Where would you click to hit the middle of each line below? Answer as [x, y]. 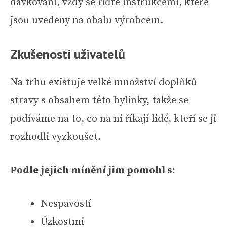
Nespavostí [66, 204]
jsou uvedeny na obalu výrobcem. [87, 20]
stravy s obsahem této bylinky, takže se [99, 100]
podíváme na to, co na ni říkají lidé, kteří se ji [113, 119]
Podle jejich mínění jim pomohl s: [93, 170]
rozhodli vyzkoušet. [55, 137]
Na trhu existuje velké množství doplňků [104, 82]
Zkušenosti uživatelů [68, 54]
